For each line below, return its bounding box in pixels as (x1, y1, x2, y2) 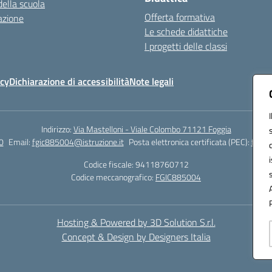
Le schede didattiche (144, 24, 228, 39)
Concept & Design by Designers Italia (61, 229, 211, 244)
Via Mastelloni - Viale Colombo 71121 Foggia (73, 123, 231, 135)
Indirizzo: (41, 123, 73, 135)
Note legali (129, 74, 174, 89)
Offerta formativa (144, 10, 215, 24)
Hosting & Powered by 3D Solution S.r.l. (56, 215, 216, 229)
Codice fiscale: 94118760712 (83, 158, 189, 171)
